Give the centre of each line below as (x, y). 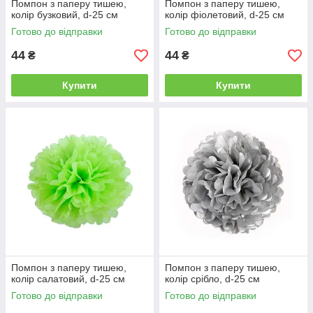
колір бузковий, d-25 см (65, 15)
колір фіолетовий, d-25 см (225, 15)
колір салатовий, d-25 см (68, 279)
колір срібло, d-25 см (212, 279)
